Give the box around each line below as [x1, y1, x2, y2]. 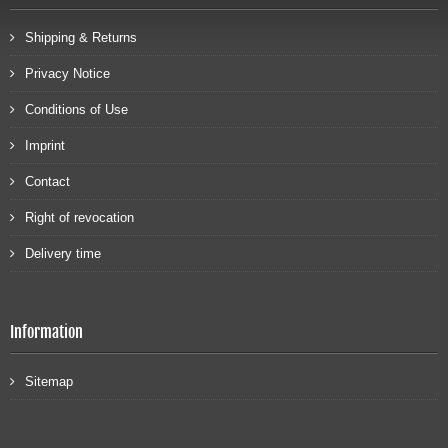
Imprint [25, 138, 65, 154]
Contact [25, 174, 70, 190]
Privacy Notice [25, 66, 110, 82]
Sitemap [25, 374, 73, 390]
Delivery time [25, 246, 101, 262]
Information [10, 322, 83, 343]
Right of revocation [25, 210, 134, 226]
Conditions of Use [25, 102, 128, 118]
